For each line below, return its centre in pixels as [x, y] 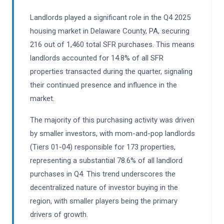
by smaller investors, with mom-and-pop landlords [112, 134]
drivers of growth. [59, 215]
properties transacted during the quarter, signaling [111, 72]
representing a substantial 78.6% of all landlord [106, 161]
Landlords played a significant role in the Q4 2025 [110, 18]
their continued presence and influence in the [103, 85]
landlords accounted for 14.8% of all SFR [97, 58]
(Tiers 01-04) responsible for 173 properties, [103, 147]
